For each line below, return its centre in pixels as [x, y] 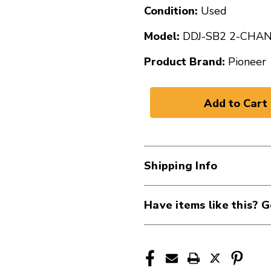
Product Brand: [184, 62]
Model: [162, 36]
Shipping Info [181, 166]
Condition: [171, 11]
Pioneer [247, 62]
